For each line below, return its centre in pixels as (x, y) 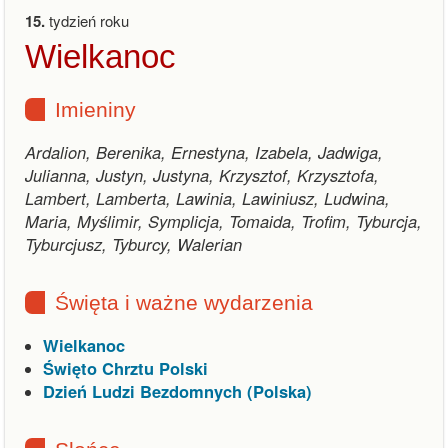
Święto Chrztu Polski (125, 368)
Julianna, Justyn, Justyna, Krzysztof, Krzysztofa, (202, 175)
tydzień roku (87, 20)
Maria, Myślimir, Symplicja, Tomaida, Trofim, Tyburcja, (223, 221)
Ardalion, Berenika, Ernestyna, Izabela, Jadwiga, (204, 152)
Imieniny (95, 109)
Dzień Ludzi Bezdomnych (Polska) (177, 391)
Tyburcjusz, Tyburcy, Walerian (133, 244)
